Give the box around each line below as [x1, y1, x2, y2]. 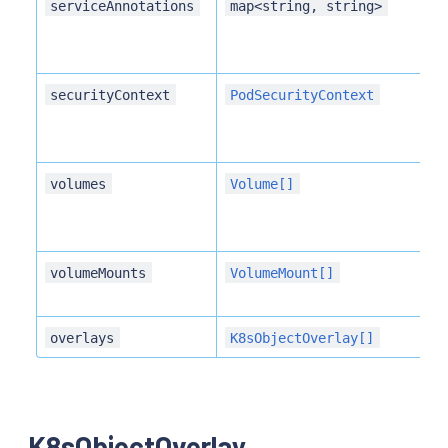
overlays [50, 329, 115, 346]
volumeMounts [50, 264, 147, 281]
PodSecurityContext [230, 86, 375, 103]
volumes [50, 175, 107, 192]
